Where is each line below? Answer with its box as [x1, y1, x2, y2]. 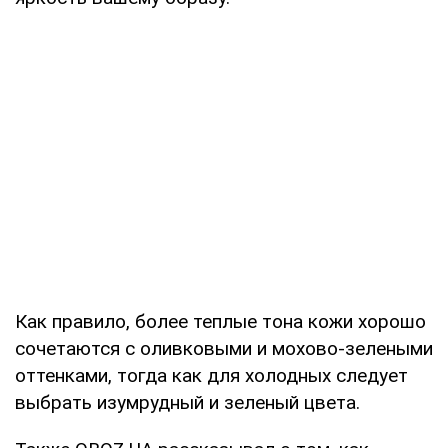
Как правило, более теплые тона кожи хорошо [15, 309, 426, 333]
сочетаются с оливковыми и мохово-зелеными [15, 336, 433, 360]
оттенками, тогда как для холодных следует [15, 363, 408, 387]
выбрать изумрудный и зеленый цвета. [15, 390, 360, 414]
